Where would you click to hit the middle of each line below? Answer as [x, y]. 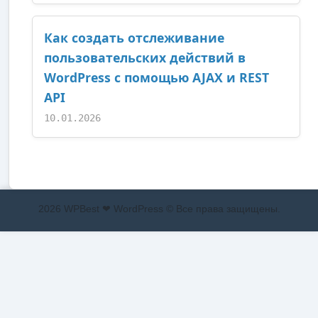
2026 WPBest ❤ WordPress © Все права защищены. [159, 209]
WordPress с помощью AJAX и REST [157, 78]
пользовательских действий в [145, 58]
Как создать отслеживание [134, 38]
